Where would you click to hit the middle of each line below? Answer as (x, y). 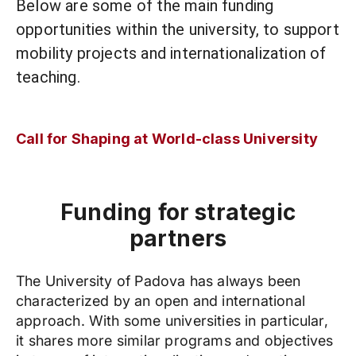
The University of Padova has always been (159, 281)
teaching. (50, 77)
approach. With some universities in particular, (172, 321)
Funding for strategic (178, 212)
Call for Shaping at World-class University (167, 139)
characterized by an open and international (161, 301)
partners (178, 238)
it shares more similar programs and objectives (175, 341)
